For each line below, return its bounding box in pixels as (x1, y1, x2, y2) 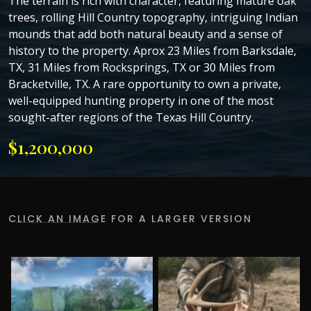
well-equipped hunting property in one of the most (8, 93, 274, 108)
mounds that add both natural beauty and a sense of (8, 26, 283, 42)
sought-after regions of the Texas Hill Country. (8, 110, 253, 125)
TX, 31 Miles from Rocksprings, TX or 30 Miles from (8, 60, 275, 75)
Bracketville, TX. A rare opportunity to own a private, (8, 76, 281, 92)
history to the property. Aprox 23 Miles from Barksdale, (8, 43, 296, 58)
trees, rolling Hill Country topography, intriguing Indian (8, 10, 298, 25)
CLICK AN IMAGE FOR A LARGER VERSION (8, 212, 252, 226)
